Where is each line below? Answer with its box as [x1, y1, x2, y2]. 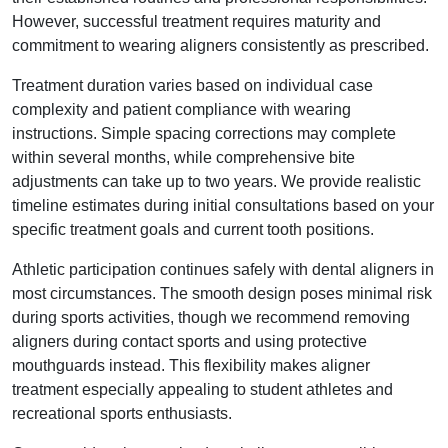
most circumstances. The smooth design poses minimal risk [12, 285, 432, 302]
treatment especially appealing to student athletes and [12, 381, 393, 398]
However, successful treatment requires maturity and [12, 13, 381, 30]
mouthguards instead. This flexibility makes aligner [12, 357, 370, 374]
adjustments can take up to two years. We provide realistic [12, 173, 421, 190]
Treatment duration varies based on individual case [12, 77, 373, 94]
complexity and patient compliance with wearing [12, 101, 351, 118]
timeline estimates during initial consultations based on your [12, 197, 434, 214]
